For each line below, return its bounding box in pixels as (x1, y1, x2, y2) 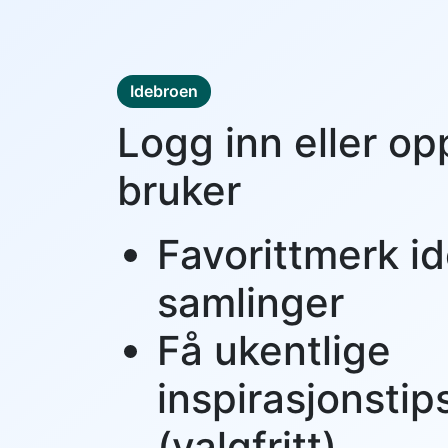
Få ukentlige (157, 326, 391, 376)
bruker (117, 166, 241, 216)
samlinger (157, 278, 344, 328)
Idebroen (129, 81, 198, 102)
